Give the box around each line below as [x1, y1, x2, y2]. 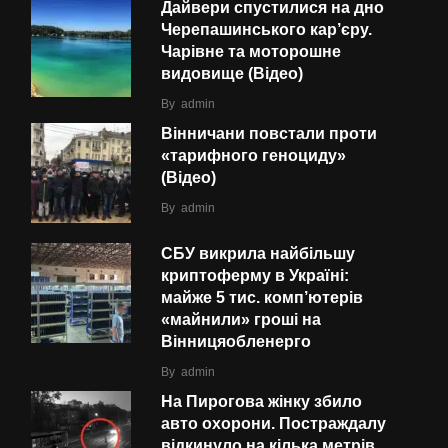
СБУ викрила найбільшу [161, 244, 355, 262]
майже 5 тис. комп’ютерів [161, 288, 363, 306]
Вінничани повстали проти [161, 124, 377, 142]
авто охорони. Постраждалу [161, 414, 386, 432]
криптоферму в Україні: [161, 266, 349, 284]
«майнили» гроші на [161, 310, 321, 328]
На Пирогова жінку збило [161, 392, 362, 410]
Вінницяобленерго [161, 332, 311, 350]
